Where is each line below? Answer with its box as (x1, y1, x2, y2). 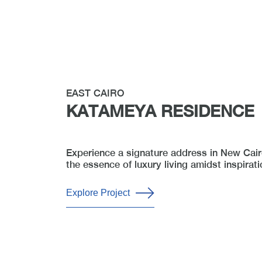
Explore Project (66, 187, 130, 198)
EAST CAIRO (66, 87, 125, 99)
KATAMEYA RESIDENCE (66, 101, 255, 120)
